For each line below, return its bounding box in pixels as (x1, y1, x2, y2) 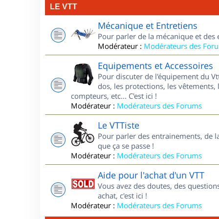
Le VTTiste (98, 119, 139, 131)
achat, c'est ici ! (98, 191, 147, 200)
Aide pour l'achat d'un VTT (98, 169, 204, 181)
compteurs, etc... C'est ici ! (71, 91, 157, 101)
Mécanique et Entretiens (98, 20, 197, 31)
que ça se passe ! (98, 141, 154, 151)
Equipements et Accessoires (98, 60, 213, 71)
